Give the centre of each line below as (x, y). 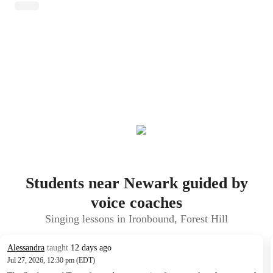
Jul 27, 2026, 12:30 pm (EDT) (51, 260)
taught (58, 248)
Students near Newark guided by (136, 183)
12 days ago (91, 248)
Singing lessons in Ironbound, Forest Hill (136, 219)
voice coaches (136, 203)
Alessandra (26, 248)
